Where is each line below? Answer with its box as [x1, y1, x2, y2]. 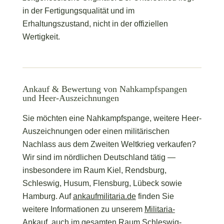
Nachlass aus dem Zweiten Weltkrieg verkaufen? [22, 140, 196, 149]
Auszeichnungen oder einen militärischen [22, 127, 169, 136]
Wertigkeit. [22, 32, 60, 41]
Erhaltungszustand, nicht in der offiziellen [22, 19, 168, 28]
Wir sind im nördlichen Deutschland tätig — [22, 153, 175, 162]
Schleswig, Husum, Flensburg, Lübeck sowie [22, 179, 182, 188]
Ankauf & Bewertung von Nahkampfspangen [22, 83, 187, 94]
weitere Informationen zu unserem [22, 205, 144, 214]
